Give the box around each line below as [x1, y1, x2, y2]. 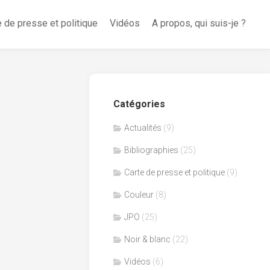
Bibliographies [124, 145, 178, 155]
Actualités [124, 122, 162, 133]
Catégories [113, 98, 165, 110]
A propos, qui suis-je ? [152, 17, 246, 29]
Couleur [124, 189, 154, 199]
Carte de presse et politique [124, 167, 225, 177]
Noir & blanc [124, 234, 171, 244]
